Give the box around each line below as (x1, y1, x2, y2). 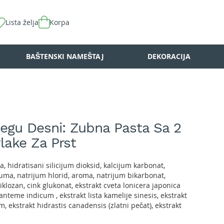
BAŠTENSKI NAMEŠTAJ (26, 51, 104, 61)
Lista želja (5, 17, 38, 27)
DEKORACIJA (147, 51, 190, 61)
